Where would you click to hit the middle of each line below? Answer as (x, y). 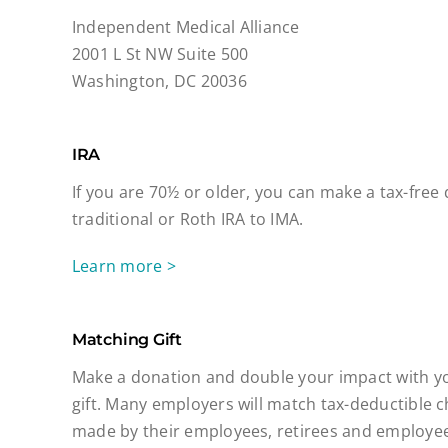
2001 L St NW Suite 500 (160, 53)
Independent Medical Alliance (185, 26)
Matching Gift (126, 339)
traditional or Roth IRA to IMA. (187, 218)
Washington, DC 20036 (159, 80)
